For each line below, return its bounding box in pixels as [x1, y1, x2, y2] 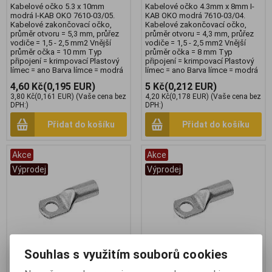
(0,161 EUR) [35, 92, 74, 101]
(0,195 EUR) [43, 80, 95, 92]
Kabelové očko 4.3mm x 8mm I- [145, 1, 254, 11]
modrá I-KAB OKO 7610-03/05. [10, 10, 115, 20]
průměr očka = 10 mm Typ [10, 47, 102, 56]
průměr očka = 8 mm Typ [145, 47, 233, 56]
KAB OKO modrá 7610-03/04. [145, 10, 245, 20]
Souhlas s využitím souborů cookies [24, 246, 228, 262]
